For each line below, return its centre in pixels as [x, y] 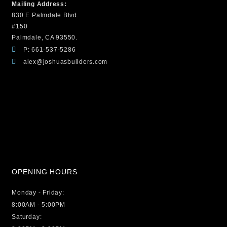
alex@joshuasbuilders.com [65, 62]
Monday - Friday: [38, 193]
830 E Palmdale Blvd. [45, 15]
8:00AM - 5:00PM [39, 205]
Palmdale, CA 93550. [45, 37]
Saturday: [27, 217]
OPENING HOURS [45, 172]
